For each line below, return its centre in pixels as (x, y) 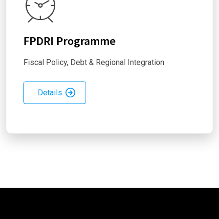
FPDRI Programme (70, 41)
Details (50, 92)
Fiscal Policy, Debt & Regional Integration (94, 62)
